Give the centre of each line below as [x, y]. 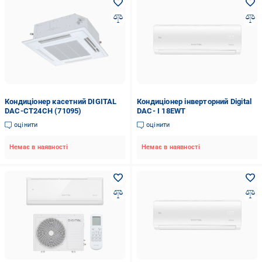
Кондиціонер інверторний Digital [194, 101]
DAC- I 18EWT [161, 111]
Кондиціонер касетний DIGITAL [61, 101]
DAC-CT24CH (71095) [43, 111]
